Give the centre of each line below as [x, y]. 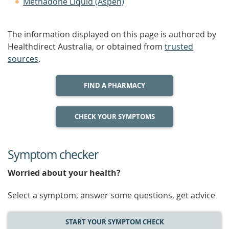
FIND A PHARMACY [114, 85]
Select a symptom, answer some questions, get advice [111, 195]
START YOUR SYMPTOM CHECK [114, 222]
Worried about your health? [64, 173]
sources [23, 59]
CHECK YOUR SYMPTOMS [114, 117]
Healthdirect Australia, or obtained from [86, 47]
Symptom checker [53, 155]
